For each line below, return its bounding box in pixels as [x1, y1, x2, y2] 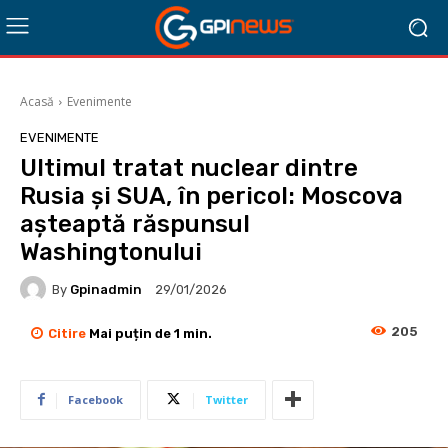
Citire [48, 325, 89, 341]
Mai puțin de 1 [89, 325, 180, 341]
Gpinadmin [70, 281, 142, 297]
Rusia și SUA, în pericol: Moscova [20, 182, 403, 210]
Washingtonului [20, 238, 202, 266]
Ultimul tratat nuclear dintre [20, 154, 358, 182]
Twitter [205, 391, 248, 407]
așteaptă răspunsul [20, 210, 250, 238]
